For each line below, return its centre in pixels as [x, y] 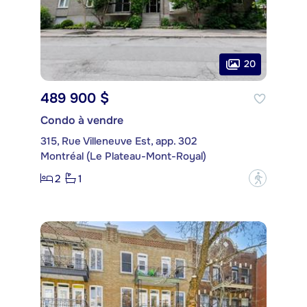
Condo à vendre [82, 121]
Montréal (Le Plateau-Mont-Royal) [123, 157]
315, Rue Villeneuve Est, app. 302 [119, 142]
